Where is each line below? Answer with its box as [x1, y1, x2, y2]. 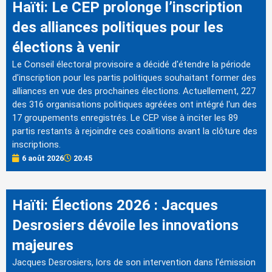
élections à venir [12, 38, 120, 56]
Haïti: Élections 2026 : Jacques [12, 196, 218, 214]
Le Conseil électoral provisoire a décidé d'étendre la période [12, 58, 251, 70]
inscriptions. [12, 138, 61, 150]
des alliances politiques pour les [12, 18, 223, 36]
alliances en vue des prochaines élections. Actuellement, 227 [12, 85, 256, 97]
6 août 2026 [22, 154, 64, 163]
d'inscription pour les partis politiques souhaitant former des [12, 72, 256, 83]
